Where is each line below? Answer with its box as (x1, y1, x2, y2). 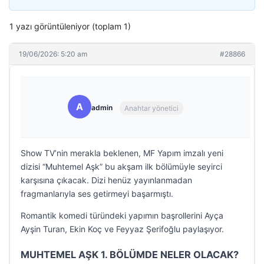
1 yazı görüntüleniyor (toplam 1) (9, 21, 131, 31)
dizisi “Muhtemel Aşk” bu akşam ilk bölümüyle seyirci (21, 161, 222, 171)
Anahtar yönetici (124, 103, 179, 113)
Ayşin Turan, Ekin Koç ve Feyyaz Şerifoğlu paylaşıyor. (21, 224, 224, 234)
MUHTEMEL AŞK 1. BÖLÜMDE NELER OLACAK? (21, 249, 239, 260)
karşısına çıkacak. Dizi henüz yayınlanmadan (21, 175, 192, 185)
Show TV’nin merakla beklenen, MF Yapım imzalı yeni (21, 148, 223, 158)
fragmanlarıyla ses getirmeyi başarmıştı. (21, 189, 173, 199)
